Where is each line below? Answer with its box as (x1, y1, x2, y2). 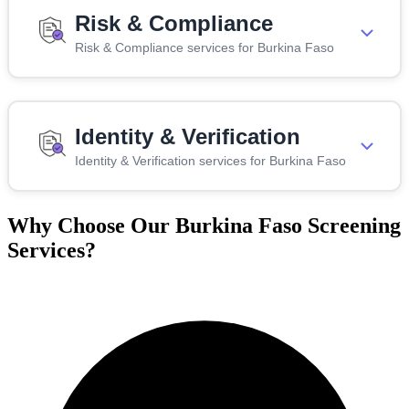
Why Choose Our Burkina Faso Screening (7, 213, 401, 237)
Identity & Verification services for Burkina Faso (75, 152, 346, 168)
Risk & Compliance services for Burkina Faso (75, 39, 334, 55)
